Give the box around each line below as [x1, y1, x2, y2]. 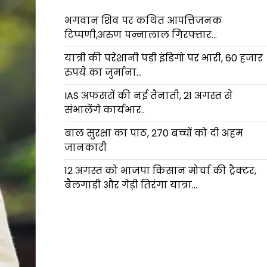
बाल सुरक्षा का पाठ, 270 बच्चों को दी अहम [64, 126, 243, 141]
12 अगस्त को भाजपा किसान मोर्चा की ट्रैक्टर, [64, 164, 256, 178]
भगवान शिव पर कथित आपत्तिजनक [64, 14, 222, 28]
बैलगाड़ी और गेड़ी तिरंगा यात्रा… [64, 178, 197, 193]
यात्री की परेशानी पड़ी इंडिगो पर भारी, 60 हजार [64, 51, 263, 66]
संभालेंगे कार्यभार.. [64, 103, 145, 117]
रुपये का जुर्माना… [64, 66, 142, 80]
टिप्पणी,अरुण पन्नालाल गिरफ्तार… [64, 28, 217, 42]
